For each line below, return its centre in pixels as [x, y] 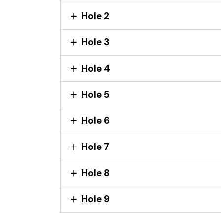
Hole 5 [95, 94]
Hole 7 [95, 147]
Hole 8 [95, 173]
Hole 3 [95, 42]
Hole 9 [95, 199]
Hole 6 [95, 120]
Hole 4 [96, 68]
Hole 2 [95, 16]
